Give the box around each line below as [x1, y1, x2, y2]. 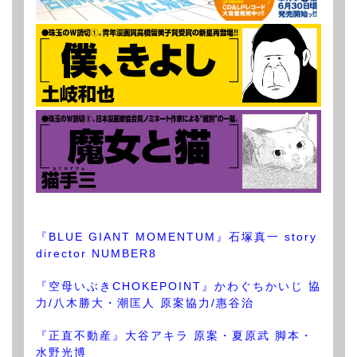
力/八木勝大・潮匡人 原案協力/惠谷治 [36, 296, 254, 310]
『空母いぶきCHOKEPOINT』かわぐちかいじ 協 [36, 280, 321, 293]
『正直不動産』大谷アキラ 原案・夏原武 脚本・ [36, 329, 313, 343]
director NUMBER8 [36, 247, 157, 261]
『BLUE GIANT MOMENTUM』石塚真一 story [36, 230, 317, 244]
